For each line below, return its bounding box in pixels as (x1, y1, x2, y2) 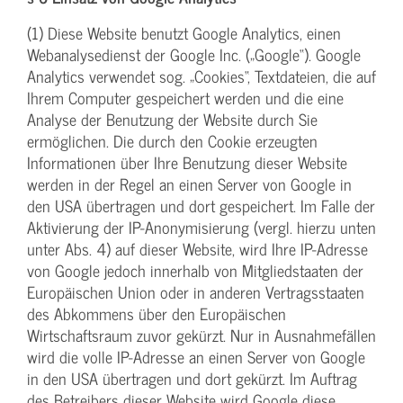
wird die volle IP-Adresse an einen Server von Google (27, 344, 365, 371)
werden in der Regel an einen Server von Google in (27, 171, 352, 198)
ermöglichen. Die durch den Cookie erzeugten (27, 128, 318, 155)
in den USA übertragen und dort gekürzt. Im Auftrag (27, 365, 357, 392)
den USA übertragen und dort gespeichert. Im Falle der (27, 193, 375, 219)
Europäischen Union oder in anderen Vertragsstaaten (27, 279, 364, 306)
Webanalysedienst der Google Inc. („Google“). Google (27, 41, 361, 68)
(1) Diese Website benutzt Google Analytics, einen (27, 20, 341, 47)
